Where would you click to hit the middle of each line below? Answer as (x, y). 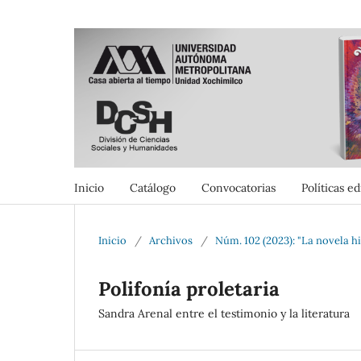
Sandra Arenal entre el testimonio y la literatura (224, 313)
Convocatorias (239, 187)
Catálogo (153, 187)
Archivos (171, 240)
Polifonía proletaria (189, 288)
